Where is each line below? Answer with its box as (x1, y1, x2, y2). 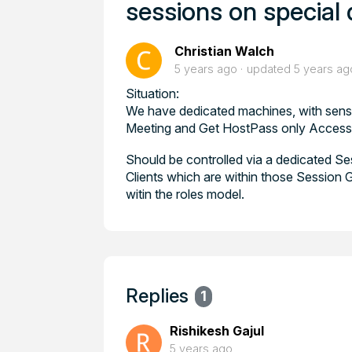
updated (247, 62, 294, 75)
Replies (126, 284, 189, 307)
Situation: (126, 86, 179, 101)
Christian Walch (174, 43, 274, 59)
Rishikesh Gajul (170, 323, 264, 339)
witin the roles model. (126, 186, 244, 202)
